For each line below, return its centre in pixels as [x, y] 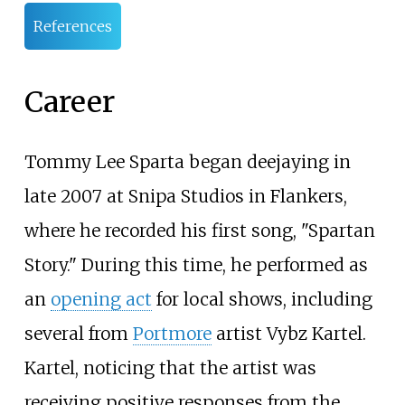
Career [69, 103]
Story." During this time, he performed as [196, 264]
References [72, 26]
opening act [101, 299]
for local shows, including [262, 299]
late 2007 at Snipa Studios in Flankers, [185, 196]
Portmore [172, 333]
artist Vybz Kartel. [288, 333]
